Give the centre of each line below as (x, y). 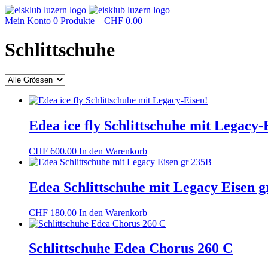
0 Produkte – (79, 21)
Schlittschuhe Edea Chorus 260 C (131, 249)
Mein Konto (28, 21)
